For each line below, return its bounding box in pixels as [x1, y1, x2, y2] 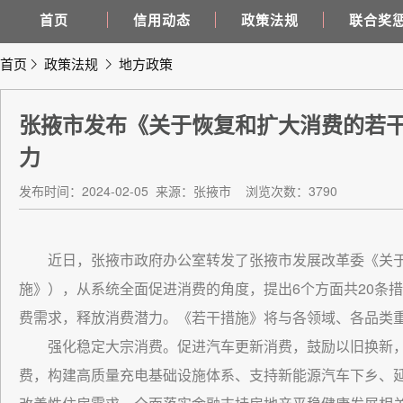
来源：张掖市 [156, 182, 231, 200]
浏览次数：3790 [246, 182, 337, 200]
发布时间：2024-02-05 [19, 182, 152, 200]
